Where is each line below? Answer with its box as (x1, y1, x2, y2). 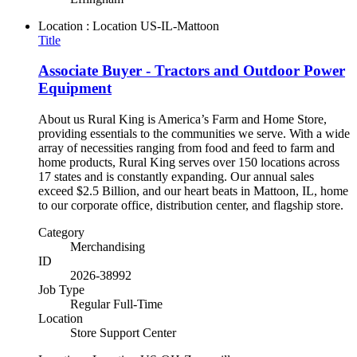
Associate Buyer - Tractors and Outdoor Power (38, 62, 345, 80)
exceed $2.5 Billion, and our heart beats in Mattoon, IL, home (38, 184, 348, 198)
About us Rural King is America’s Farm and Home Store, (38, 112, 327, 126)
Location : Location (38, 18, 137, 33)
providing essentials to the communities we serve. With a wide (38, 127, 350, 140)
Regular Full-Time (70, 297, 163, 311)
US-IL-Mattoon (140, 18, 219, 33)
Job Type (38, 283, 84, 296)
